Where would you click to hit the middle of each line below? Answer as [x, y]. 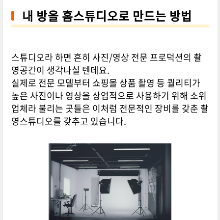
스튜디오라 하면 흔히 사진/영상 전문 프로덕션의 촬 [106, 57]
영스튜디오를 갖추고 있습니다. [69, 121]
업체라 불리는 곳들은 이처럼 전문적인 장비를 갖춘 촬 [110, 109]
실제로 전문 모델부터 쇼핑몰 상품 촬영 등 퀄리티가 [106, 83]
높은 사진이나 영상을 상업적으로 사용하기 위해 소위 [109, 96]
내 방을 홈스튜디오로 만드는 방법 [107, 16]
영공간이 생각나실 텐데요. [60, 70]
